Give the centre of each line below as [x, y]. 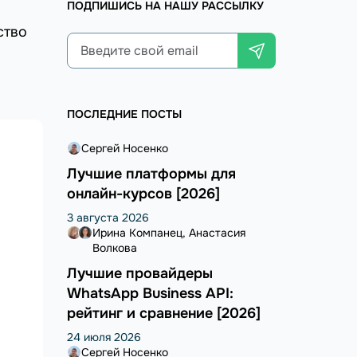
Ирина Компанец [137, 233]
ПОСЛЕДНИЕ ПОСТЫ [124, 114]
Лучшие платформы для [151, 174]
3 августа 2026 [108, 218]
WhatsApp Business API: [150, 294]
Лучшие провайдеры [139, 274]
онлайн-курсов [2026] [143, 194]
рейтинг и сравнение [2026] [163, 314]
